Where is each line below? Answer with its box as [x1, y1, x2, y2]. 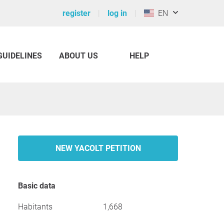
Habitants [18, 202, 52, 211]
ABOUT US [59, 51, 98, 60]
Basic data [23, 181, 55, 190]
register [62, 8, 90, 18]
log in [107, 8, 127, 18]
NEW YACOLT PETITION [55, 143, 141, 153]
